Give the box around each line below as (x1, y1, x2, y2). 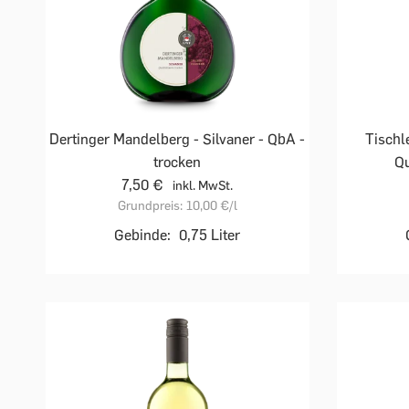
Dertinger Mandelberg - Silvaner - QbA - (49, 130, 306, 148)
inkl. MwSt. (173, 177, 234, 194)
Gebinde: (114, 225, 172, 244)
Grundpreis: (117, 197, 183, 214)
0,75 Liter (179, 225, 241, 244)
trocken (153, 152, 202, 171)
